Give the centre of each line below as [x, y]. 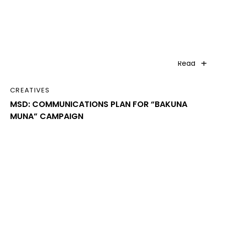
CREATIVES [30, 90]
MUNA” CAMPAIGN [47, 117]
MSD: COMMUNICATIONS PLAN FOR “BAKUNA [99, 104]
